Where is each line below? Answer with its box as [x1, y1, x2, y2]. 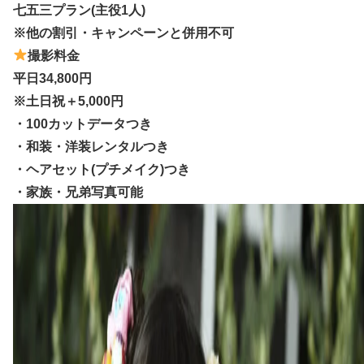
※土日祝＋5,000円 [13, 93, 123, 108]
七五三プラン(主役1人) [13, 2, 145, 17]
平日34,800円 [13, 71, 92, 85]
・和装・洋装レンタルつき [13, 139, 169, 154]
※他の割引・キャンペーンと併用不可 [13, 25, 234, 40]
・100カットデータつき [13, 116, 152, 131]
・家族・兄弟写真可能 [13, 184, 143, 199]
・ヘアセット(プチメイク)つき [13, 162, 190, 176]
